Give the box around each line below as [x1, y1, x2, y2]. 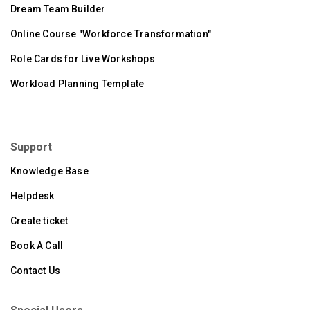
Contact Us [10, 265, 60, 277]
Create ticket [10, 215, 69, 227]
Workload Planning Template [10, 78, 145, 90]
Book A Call [10, 240, 64, 252]
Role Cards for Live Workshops [10, 53, 155, 65]
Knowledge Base [10, 165, 89, 177]
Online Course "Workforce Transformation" [10, 28, 211, 40]
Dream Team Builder [10, 3, 106, 15]
